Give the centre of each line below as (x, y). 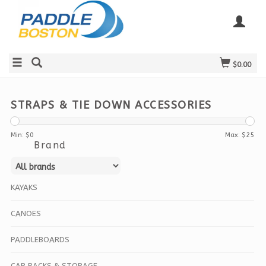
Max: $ (235, 135)
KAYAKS (24, 188)
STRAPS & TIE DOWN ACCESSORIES (111, 105)
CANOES (26, 214)
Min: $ (20, 135)
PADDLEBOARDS (40, 240)
